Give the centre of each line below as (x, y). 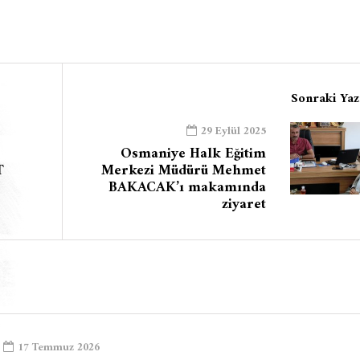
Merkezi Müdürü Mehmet (183, 171)
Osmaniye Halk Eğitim (193, 154)
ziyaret (243, 205)
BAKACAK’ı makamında (187, 188)
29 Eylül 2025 (233, 131)
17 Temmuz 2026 (59, 348)
